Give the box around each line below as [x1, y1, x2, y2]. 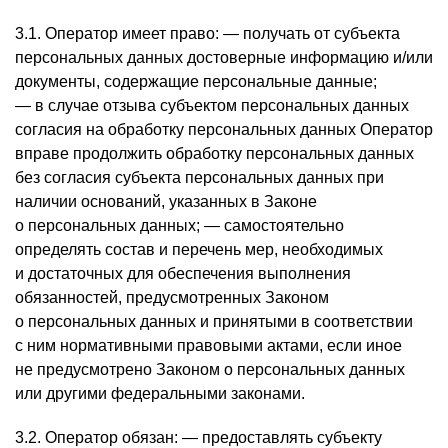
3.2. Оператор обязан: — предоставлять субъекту [15, 429, 382, 446]
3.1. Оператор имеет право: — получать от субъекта [15, 25, 400, 42]
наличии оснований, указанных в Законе [15, 193, 317, 210]
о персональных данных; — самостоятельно [15, 217, 344, 234]
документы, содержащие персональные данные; [15, 73, 377, 90]
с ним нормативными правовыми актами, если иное [15, 337, 402, 354]
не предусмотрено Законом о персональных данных [15, 361, 405, 378]
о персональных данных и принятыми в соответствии [15, 313, 413, 330]
